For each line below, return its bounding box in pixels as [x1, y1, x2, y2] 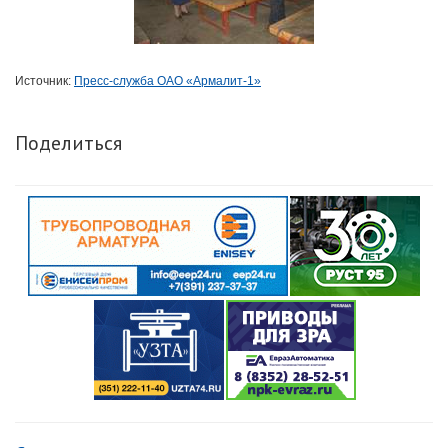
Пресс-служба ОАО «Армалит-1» [74, 74, 261, 89]
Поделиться [15, 130, 122, 157]
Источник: [15, 74, 74, 89]
